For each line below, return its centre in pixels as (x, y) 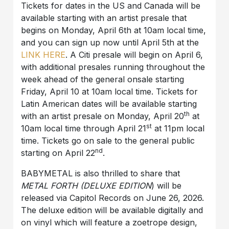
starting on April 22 (58, 153)
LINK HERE (43, 55)
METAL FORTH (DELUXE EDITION (86, 186)
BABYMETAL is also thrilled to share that (101, 174)
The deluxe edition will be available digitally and (112, 210)
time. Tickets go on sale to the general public (108, 141)
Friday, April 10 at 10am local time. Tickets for (110, 92)
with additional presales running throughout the (113, 67)
